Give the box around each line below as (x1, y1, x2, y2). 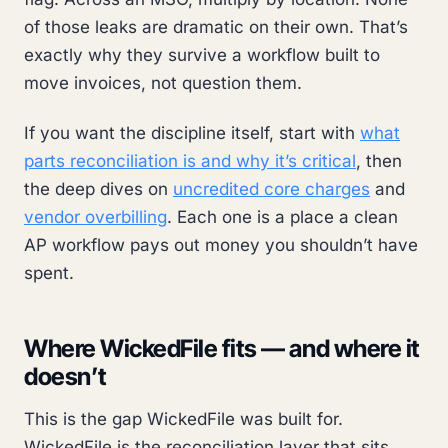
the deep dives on (24, 178, 173, 199)
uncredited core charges (173, 178, 370, 199)
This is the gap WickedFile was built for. (24, 409, 343, 430)
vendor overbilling (24, 206, 167, 227)
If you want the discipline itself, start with (24, 122, 360, 143)
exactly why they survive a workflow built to (24, 44, 380, 65)
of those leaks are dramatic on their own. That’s (24, 16, 408, 37)
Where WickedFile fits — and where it (24, 333, 420, 363)
